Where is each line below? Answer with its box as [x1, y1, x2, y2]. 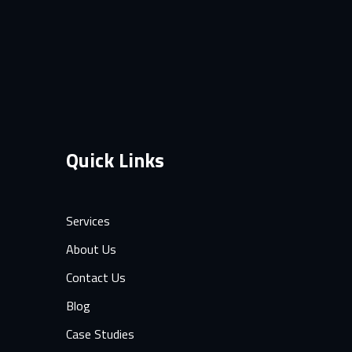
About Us [65, 240, 116, 258]
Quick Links [65, 145, 164, 175]
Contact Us [65, 268, 126, 287]
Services [65, 211, 110, 230]
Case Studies [65, 324, 134, 343]
